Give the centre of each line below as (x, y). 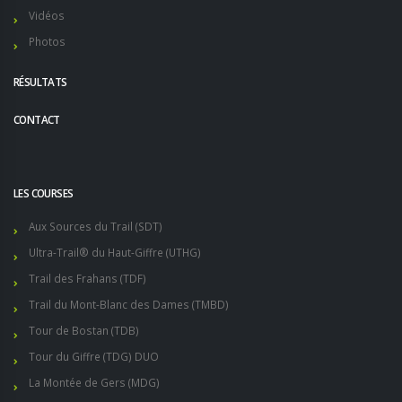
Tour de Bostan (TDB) (84, 331)
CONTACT (37, 120)
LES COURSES (44, 193)
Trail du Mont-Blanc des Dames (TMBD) (129, 305)
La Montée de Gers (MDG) (94, 383)
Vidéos (47, 16)
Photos (47, 42)
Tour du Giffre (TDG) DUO (94, 357)
